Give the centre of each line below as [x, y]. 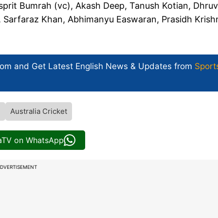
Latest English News [88, 66]
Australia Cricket [39, 111]
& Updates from [161, 66]
